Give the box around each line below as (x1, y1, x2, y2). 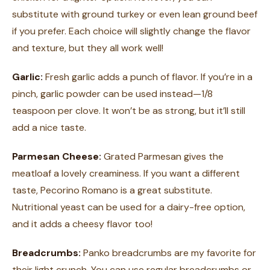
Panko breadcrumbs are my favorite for (81, 246, 256, 259)
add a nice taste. (12, 121, 86, 134)
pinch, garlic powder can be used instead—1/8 (12, 87, 213, 100)
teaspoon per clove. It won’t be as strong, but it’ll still (12, 104, 245, 117)
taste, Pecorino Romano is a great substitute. (12, 184, 212, 196)
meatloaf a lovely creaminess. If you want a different (12, 167, 240, 180)
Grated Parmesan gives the (101, 150, 224, 163)
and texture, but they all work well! (12, 42, 163, 54)
